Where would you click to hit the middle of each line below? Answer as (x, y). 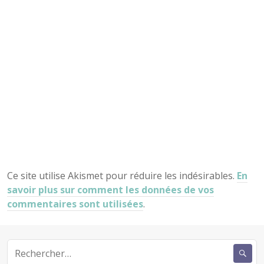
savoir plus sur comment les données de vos (110, 189)
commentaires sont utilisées (75, 204)
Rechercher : (34, 245)
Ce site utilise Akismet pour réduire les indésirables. (122, 175)
